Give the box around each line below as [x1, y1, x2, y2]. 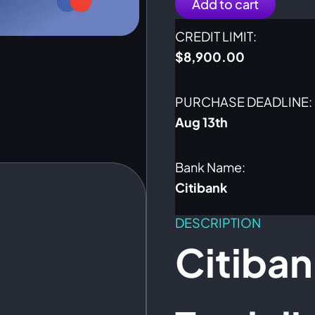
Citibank [175, 179, 228, 195]
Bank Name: [175, 158, 246, 175]
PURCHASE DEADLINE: [175, 93, 313, 110]
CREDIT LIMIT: [175, 27, 257, 44]
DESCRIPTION [175, 214, 262, 231]
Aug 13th [175, 113, 229, 130]
